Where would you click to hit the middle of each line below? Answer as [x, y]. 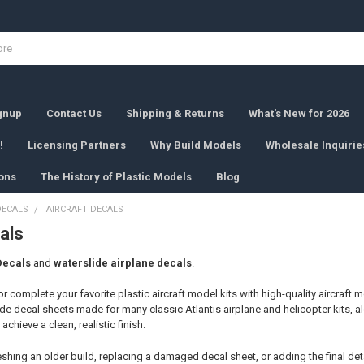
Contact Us [74, 113]
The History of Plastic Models [117, 176]
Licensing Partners [77, 145]
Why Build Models [196, 145]
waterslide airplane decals [122, 262]
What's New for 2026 [299, 113]
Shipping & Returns [175, 113]
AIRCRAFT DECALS [84, 209]
